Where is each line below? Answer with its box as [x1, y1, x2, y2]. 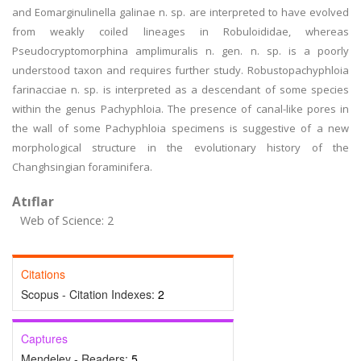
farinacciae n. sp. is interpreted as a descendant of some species [12, 82, 349, 97]
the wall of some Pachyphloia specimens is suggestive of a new [12, 121, 349, 135]
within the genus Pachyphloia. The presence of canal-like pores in [12, 102, 349, 116]
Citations [21, 266, 65, 282]
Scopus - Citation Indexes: [21, 286, 158, 302]
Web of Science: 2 [20, 213, 114, 228]
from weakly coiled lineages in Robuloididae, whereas [12, 24, 349, 39]
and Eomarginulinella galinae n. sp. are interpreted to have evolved [12, 5, 349, 19]
